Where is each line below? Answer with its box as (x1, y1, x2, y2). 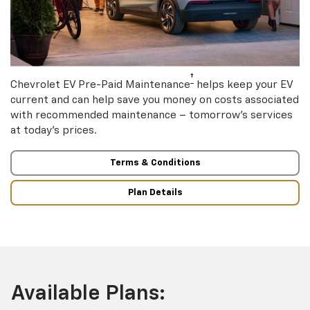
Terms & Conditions (109, 158, 201, 167)
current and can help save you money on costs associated (10, 95, 299, 106)
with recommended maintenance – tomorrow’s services (10, 110, 293, 121)
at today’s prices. (10, 125, 97, 136)
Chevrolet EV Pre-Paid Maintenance (10, 80, 190, 91)
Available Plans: (11, 283, 165, 304)
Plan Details (127, 188, 183, 198)
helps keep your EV (194, 80, 293, 91)
